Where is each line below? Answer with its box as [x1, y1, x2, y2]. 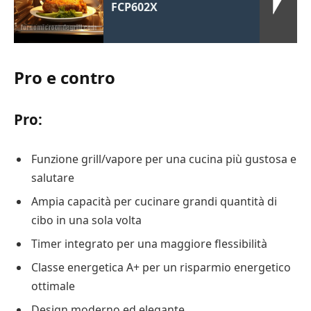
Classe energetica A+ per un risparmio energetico [31, 259, 291, 275]
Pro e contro [14, 66, 115, 90]
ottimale [31, 278, 75, 294]
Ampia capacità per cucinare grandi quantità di [31, 193, 277, 209]
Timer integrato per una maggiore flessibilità [31, 235, 267, 251]
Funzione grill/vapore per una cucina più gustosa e [31, 151, 296, 167]
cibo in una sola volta [31, 212, 142, 228]
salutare [31, 169, 74, 185]
